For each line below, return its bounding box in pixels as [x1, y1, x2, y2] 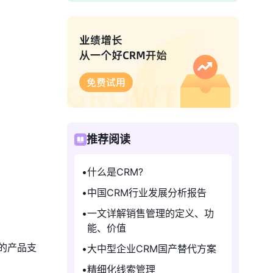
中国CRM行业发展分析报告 [87, 186, 207, 199]
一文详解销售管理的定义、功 [87, 207, 214, 219]
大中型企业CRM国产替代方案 [87, 243, 216, 255]
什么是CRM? [87, 166, 143, 178]
